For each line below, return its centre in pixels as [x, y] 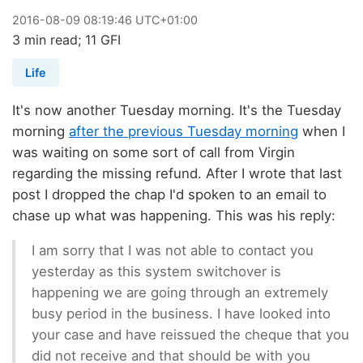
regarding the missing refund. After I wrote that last [177, 174]
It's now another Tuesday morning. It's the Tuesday [177, 111]
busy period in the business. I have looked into [181, 314]
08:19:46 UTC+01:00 [139, 19]
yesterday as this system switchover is [156, 272]
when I [322, 132]
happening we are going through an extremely [180, 293]
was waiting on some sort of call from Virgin [154, 153]
